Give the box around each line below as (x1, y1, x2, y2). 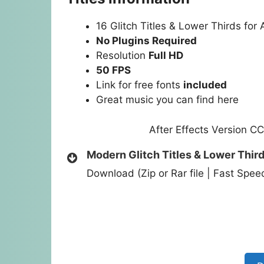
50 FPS (96, 64, 131, 77)
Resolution (96, 49, 148, 62)
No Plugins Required (96, 35, 197, 47)
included (183, 79, 227, 91)
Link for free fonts (96, 79, 183, 91)
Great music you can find (96, 94, 217, 106)
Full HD (148, 49, 183, 62)
